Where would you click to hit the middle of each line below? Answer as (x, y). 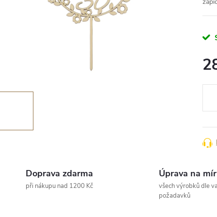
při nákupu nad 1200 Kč (59, 186)
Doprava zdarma (59, 173)
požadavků (174, 196)
